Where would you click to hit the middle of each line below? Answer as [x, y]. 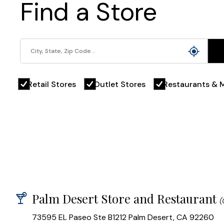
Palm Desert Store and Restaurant [124, 199]
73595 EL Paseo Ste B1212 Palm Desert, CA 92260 [123, 217]
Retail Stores [52, 84]
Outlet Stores [119, 84]
